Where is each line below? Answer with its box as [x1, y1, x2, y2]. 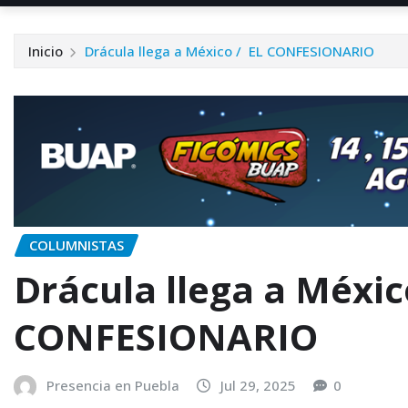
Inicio [28, 42, 63, 60]
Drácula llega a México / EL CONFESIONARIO [84, 42, 374, 60]
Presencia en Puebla [46, 375, 179, 394]
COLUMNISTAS [29, 236, 124, 254]
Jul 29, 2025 [220, 375, 296, 394]
